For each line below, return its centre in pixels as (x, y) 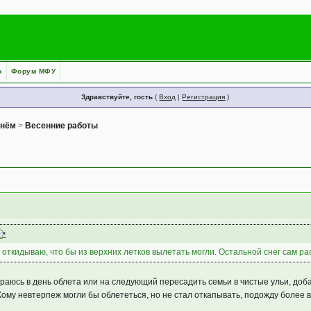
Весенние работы (62, 126)
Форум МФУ (33, 71)
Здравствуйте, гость (117, 97)
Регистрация (204, 97)
